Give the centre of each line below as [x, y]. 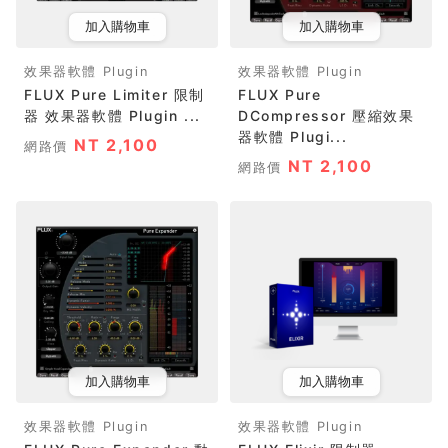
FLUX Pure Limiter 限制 [114, 94]
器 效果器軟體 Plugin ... [112, 115]
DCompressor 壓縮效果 [326, 115]
